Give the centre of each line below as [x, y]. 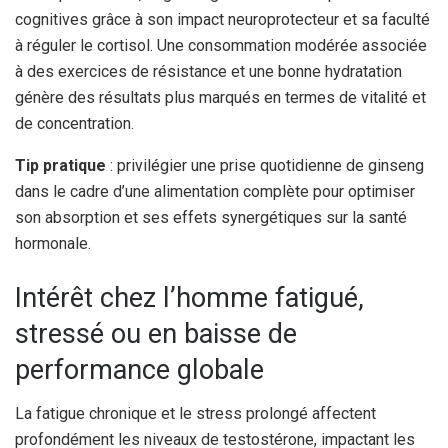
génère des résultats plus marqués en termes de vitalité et [220, 98]
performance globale [139, 369]
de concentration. [74, 124]
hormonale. [53, 244]
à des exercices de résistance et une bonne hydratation [208, 72]
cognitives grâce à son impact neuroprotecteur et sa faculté [222, 20]
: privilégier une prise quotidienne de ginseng [265, 166]
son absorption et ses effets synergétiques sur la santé [211, 218]
